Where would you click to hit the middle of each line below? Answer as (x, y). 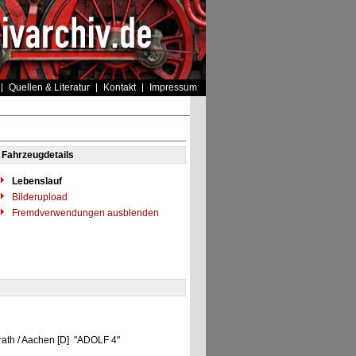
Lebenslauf (37, 181)
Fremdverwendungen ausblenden (84, 213)
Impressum (173, 87)
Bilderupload (38, 197)
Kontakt (119, 87)
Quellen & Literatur (49, 87)
